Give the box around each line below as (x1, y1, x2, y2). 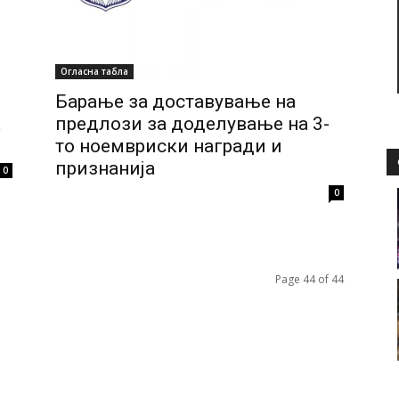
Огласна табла (61, 64, 128, 77)
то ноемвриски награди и (55, 134, 282, 157)
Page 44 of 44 (275, 271, 344, 287)
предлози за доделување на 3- (55, 112, 330, 134)
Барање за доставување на (55, 90, 296, 112)
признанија (55, 157, 155, 179)
